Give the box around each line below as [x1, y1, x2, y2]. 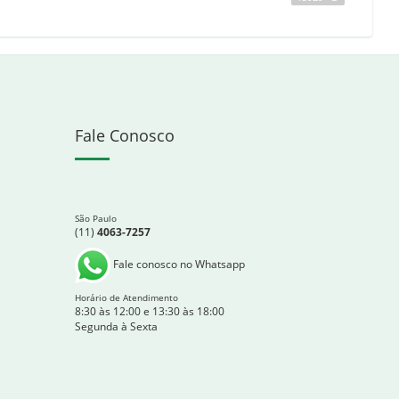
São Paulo [74, 212, 117, 224]
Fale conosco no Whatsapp [110, 256, 245, 273]
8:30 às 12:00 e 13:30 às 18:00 [74, 304, 224, 319]
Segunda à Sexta [74, 319, 158, 334]
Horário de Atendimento [74, 291, 178, 304]
